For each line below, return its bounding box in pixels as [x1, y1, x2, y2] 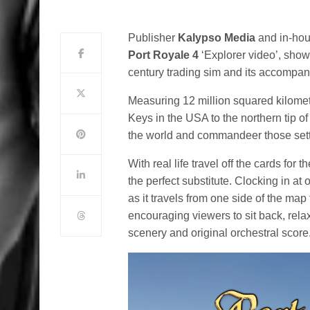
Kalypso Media [178, 32, 256, 44]
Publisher [128, 32, 179, 44]
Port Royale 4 [128, 49, 199, 61]
